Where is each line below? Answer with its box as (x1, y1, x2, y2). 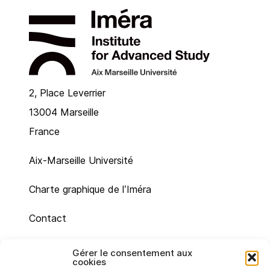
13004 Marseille (29, 105, 99, 118)
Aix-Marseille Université (29, 154, 133, 166)
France (29, 125, 60, 137)
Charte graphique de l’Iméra (29, 183, 151, 195)
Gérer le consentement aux (72, 247, 192, 259)
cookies (72, 256, 106, 268)
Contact (29, 212, 66, 224)
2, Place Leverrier (29, 86, 105, 99)
